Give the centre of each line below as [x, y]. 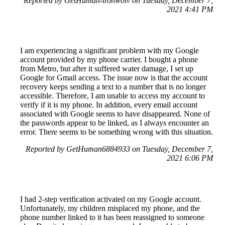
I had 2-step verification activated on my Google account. [111, 199]
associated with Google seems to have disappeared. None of [115, 114]
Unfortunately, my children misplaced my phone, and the [110, 208]
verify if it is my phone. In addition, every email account [109, 104]
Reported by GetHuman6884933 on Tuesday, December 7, [119, 149]
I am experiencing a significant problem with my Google [109, 50]
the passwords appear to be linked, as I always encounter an [115, 123]
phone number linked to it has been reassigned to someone [112, 217]
